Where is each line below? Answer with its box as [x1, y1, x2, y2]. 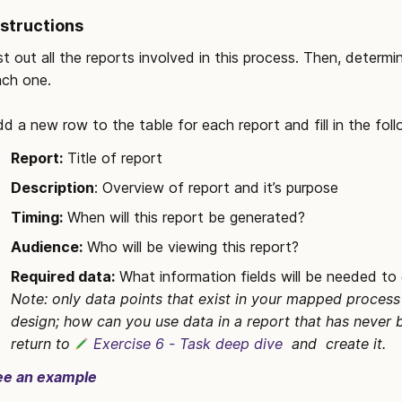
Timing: [11, 208, 63, 226]
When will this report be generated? [63, 208, 305, 226]
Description [11, 179, 94, 197]
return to [11, 335, 74, 353]
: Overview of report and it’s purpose [94, 179, 338, 197]
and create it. [282, 335, 390, 353]
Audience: [11, 238, 83, 256]
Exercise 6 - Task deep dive [92, 335, 283, 353]
